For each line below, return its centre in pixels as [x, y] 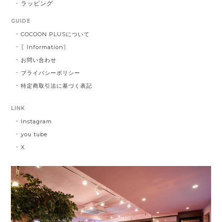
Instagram [37, 121]
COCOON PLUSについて [55, 34]
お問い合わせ [39, 60]
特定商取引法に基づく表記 [56, 85]
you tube [34, 134]
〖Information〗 [45, 47]
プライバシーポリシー [51, 73]
